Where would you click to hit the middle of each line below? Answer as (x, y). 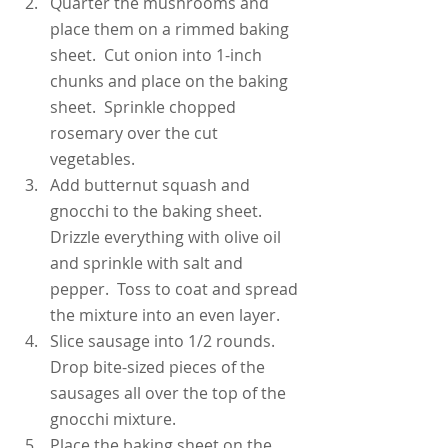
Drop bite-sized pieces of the (159, 367)
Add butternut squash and (152, 185)
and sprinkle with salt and (148, 263)
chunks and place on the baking (171, 81)
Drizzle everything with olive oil (167, 237)
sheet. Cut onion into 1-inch (158, 55)
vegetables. (92, 159)
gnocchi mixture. (113, 419)
